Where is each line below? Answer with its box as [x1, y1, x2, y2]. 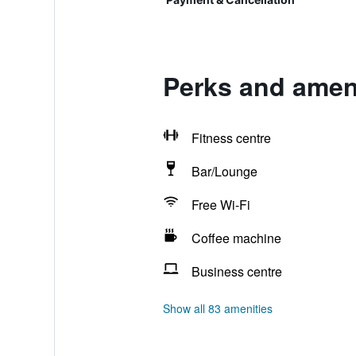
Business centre [191, 262, 282, 281]
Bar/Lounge [191, 162, 257, 180]
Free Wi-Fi [191, 195, 250, 214]
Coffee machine [191, 229, 281, 247]
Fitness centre [191, 129, 271, 147]
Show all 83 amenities [162, 300, 273, 316]
